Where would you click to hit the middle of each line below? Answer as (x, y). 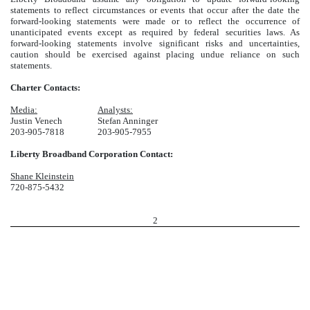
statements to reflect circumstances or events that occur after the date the (155, 10)
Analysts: (115, 109)
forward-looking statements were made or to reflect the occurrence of (155, 21)
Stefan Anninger (128, 120)
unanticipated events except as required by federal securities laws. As (155, 32)
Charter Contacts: (45, 87)
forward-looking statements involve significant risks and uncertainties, (155, 43)
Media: (24, 109)
